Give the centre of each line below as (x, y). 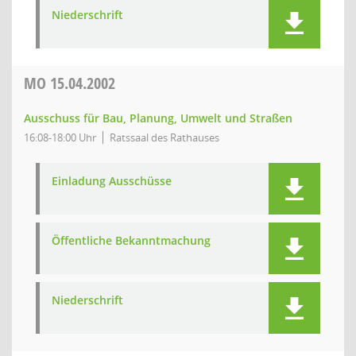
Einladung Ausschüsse (112, 181)
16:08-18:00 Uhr (60, 137)
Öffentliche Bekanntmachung (131, 240)
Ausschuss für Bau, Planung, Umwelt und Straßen (158, 118)
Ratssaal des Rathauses (164, 137)
